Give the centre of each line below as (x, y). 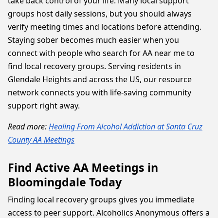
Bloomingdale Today (65, 182)
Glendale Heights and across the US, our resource (100, 79)
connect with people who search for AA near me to (101, 53)
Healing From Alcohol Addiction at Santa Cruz (126, 127)
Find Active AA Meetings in (83, 167)
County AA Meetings (41, 140)
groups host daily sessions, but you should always (100, 14)
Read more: (28, 127)
